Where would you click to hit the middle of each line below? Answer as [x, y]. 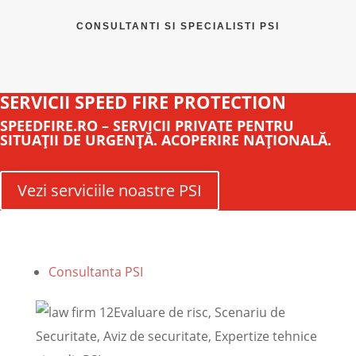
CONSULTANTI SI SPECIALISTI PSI [178, 27]
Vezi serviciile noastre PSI [110, 191]
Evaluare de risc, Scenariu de [199, 313]
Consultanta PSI [95, 272]
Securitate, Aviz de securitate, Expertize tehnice [176, 337]
